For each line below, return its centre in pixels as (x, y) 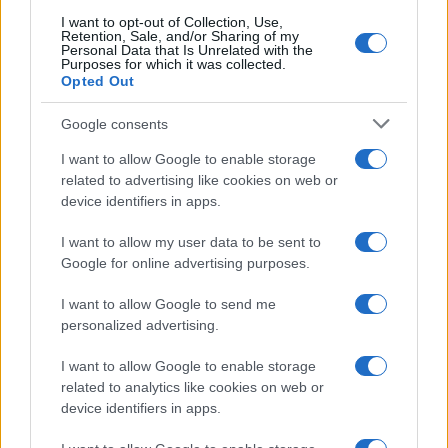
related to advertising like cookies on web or (199, 180)
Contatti (49, 424)
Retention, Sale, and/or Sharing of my (180, 36)
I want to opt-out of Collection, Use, (172, 22)
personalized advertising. (140, 325)
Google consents (114, 123)
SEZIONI (51, 158)
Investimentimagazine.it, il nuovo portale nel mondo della (201, 78)
